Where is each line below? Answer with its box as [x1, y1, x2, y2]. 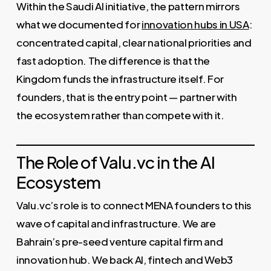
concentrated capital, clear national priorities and [16, 36, 252, 50]
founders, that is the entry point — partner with [16, 90, 237, 104]
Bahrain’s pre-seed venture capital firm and [16, 235, 223, 249]
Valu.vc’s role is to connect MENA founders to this [16, 198, 252, 212]
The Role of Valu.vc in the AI [16, 151, 215, 173]
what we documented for [16, 18, 142, 31]
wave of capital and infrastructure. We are [16, 217, 216, 230]
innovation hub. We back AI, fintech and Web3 [16, 253, 233, 267]
